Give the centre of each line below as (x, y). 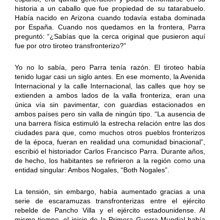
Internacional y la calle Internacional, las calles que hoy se (110, 86)
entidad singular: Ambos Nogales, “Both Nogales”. (92, 170)
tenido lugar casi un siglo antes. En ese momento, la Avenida (110, 76)
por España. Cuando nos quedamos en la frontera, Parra (110, 27)
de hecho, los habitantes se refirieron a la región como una (110, 160)
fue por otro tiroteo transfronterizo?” (70, 45)
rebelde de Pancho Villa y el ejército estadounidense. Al (110, 210)
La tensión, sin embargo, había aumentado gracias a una (110, 191)
